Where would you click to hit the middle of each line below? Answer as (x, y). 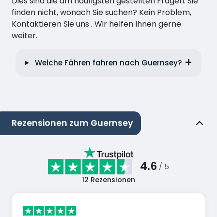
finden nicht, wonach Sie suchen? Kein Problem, (101, 12)
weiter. (24, 35)
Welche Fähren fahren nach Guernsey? (109, 62)
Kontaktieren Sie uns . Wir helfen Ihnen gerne (96, 24)
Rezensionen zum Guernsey (72, 123)
